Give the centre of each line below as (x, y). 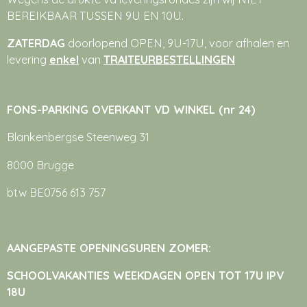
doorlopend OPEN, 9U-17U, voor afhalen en (177, 44)
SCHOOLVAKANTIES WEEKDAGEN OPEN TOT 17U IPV (145, 276)
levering (28, 60)
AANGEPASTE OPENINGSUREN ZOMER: (111, 248)
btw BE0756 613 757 (56, 193)
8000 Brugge (40, 165)
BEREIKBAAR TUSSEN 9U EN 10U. (95, 15)
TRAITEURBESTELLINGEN (169, 60)
